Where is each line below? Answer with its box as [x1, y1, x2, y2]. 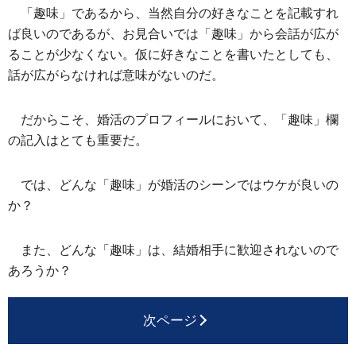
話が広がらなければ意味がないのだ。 [8, 68, 224, 82]
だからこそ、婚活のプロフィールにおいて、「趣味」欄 [21, 112, 339, 126]
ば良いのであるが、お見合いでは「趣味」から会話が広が [8, 26, 339, 41]
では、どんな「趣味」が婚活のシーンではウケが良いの [21, 177, 339, 192]
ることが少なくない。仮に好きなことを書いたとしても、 [8, 47, 339, 61]
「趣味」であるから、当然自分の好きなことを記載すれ [21, 6, 339, 20]
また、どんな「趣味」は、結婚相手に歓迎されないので [21, 242, 339, 257]
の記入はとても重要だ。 [8, 133, 148, 147]
